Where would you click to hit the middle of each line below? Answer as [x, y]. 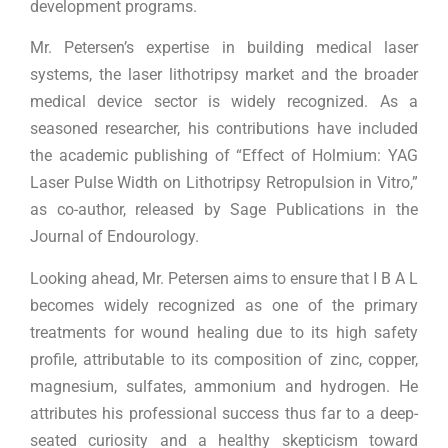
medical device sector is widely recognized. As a [224, 102]
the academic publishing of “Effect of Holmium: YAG [224, 156]
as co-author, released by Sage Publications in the [224, 210]
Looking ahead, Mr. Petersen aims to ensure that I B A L [224, 278]
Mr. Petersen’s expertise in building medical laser [224, 48]
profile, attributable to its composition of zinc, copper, [224, 359]
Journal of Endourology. [114, 237]
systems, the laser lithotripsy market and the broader [224, 75]
